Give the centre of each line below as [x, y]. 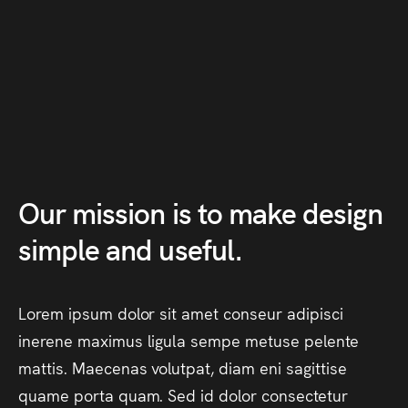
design [343, 212]
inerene [46, 340]
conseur [253, 313]
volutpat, [183, 367]
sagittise [316, 367]
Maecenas [109, 367]
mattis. [43, 367]
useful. [200, 248]
